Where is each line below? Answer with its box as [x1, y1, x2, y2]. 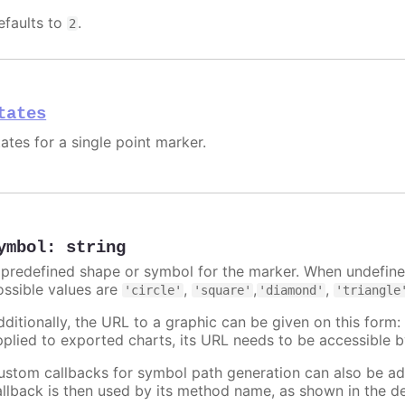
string [66, 237, 127, 258]
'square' [193, 282, 252, 297]
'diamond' [259, 282, 325, 297]
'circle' [124, 282, 183, 297]
